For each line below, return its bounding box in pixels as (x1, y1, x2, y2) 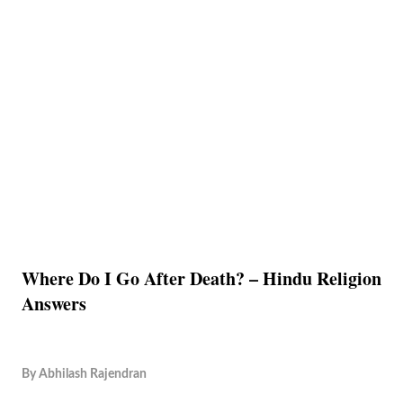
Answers (22, 291, 86, 317)
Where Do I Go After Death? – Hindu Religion (22, 265, 381, 291)
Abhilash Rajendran (39, 367, 147, 381)
